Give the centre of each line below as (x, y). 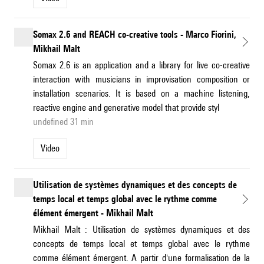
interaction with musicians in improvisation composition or (141, 80)
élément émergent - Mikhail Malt (93, 213)
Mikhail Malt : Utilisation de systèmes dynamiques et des (141, 230)
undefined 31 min (63, 122)
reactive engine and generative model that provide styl (126, 108)
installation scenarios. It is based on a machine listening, (141, 94)
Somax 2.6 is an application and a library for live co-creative (141, 65)
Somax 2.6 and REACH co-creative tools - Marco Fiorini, (135, 35)
